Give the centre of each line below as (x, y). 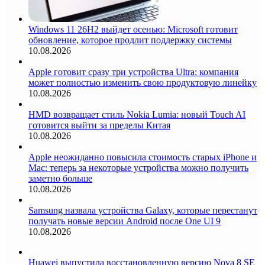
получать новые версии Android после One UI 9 (125, 221)
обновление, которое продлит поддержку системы (130, 40)
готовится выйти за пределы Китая (99, 125)
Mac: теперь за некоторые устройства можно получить (138, 167)
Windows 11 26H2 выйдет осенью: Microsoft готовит (133, 29)
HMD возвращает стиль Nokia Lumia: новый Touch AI (137, 114)
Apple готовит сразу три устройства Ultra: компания (133, 72)
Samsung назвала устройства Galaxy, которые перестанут (143, 210)
